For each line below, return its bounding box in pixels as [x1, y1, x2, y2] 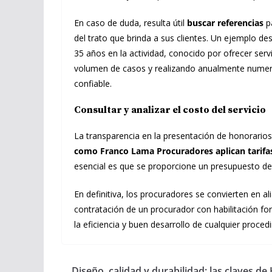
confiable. [74, 78, 112, 90]
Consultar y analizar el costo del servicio [74, 104, 266, 117]
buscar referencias [187, 17, 263, 29]
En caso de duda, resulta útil [74, 17, 187, 29]
